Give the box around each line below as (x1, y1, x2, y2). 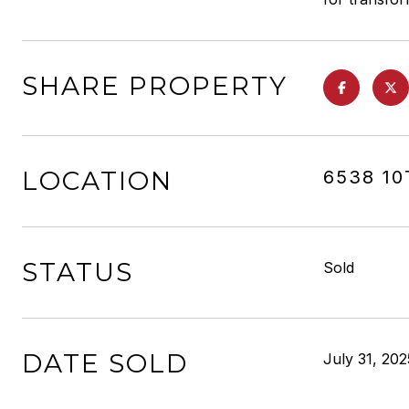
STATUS (22, 257, 133, 288)
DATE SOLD (22, 348, 188, 379)
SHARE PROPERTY (22, 70, 288, 101)
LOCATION (22, 165, 173, 196)
